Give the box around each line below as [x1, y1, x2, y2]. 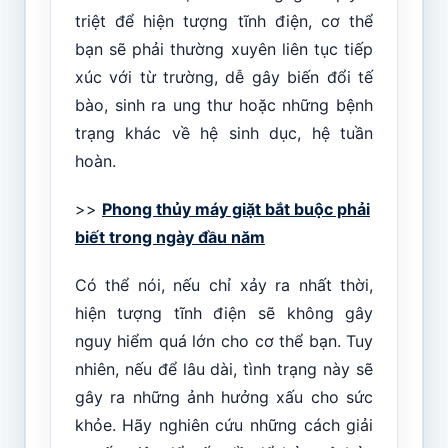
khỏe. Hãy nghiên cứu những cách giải [74, 414, 374, 435]
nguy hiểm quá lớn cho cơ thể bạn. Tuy [74, 330, 374, 351]
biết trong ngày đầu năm [74, 226, 265, 247]
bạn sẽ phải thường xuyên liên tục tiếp [74, 38, 374, 59]
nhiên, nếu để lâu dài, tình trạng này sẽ [74, 358, 374, 379]
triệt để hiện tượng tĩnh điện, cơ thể [74, 10, 374, 31]
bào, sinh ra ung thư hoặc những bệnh [74, 94, 374, 115]
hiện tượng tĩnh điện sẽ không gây [74, 302, 374, 323]
